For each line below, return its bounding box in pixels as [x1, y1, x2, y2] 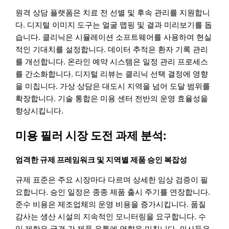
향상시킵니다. [15, 106, 64, 116]
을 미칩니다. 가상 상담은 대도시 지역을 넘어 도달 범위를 [15, 81, 211, 91]
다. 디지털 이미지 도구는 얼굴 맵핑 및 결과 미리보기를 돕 [15, 20, 213, 30]
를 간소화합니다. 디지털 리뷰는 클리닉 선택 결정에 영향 [15, 69, 209, 79]
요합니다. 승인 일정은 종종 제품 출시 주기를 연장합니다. [15, 187, 211, 197]
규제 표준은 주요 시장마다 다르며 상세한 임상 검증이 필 [15, 174, 209, 185]
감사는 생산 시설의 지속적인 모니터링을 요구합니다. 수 [15, 211, 207, 221]
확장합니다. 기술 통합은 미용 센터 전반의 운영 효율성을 [15, 94, 209, 104]
